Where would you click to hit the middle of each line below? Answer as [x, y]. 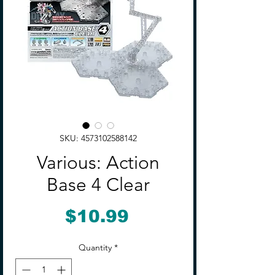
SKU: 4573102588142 [98, 138]
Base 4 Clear [98, 185]
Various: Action [98, 163]
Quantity [95, 247]
